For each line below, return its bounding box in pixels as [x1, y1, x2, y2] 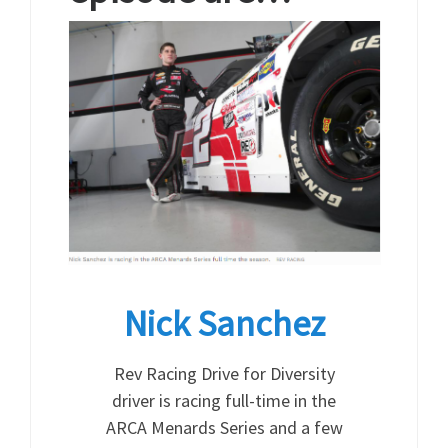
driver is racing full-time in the [112, 388, 336, 412]
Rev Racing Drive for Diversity [113, 361, 335, 385]
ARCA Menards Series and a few [105, 415, 343, 439]
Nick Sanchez [123, 301, 325, 347]
